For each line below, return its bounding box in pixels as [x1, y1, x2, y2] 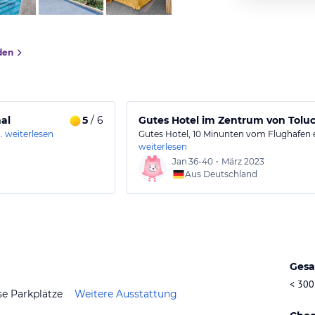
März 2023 [221, 156, 264, 167]
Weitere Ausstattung [75, 287, 177, 300]
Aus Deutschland [185, 169, 257, 179]
